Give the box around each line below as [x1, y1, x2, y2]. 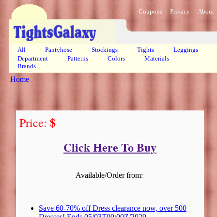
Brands [16, 62, 37, 70]
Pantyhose [44, 46, 74, 53]
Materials [143, 55, 170, 62]
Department [16, 55, 49, 62]
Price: [19, 115, 50, 130]
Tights [136, 46, 155, 53]
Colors [106, 55, 126, 62]
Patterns [66, 55, 90, 62]
